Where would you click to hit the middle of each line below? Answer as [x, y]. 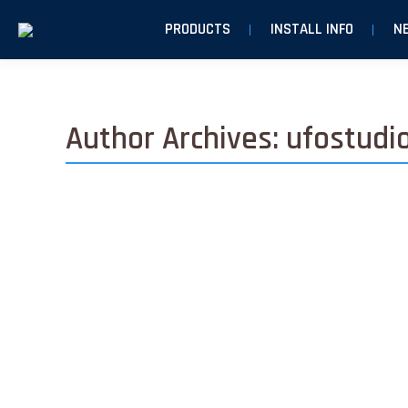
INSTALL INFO [311, 29]
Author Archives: [176, 139]
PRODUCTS [197, 29]
